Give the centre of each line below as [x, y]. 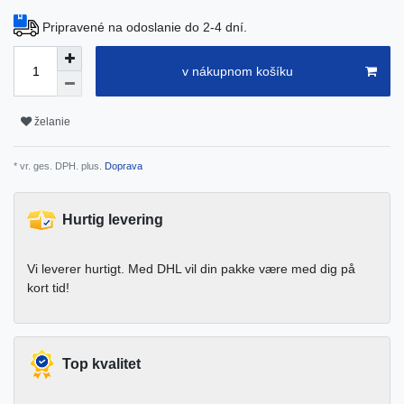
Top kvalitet [101, 364]
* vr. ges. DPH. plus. [58, 166]
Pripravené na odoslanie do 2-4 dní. [145, 28]
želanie [52, 121]
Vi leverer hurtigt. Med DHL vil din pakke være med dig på [191, 269]
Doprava [122, 166]
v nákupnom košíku [237, 71]
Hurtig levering [113, 220]
